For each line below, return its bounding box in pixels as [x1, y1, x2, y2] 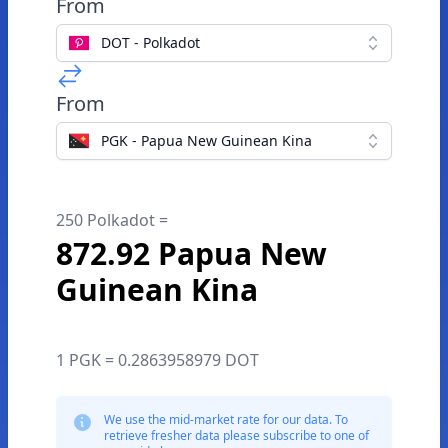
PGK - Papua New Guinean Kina [101, 131, 312, 150]
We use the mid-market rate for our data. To [104, 411, 348, 428]
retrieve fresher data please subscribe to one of [104, 427, 369, 444]
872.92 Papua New [56, 233, 327, 274]
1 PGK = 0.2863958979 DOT [56, 349, 259, 371]
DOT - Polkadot [101, 33, 200, 52]
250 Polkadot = [56, 209, 168, 231]
